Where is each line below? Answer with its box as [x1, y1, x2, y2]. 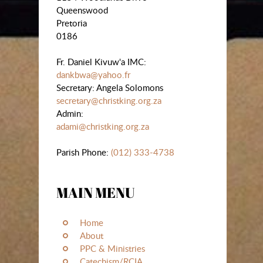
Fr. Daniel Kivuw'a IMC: [56, 55, 146, 68]
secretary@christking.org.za [56, 94, 161, 106]
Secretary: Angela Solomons [56, 81, 163, 93]
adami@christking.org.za [56, 120, 149, 132]
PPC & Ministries [80, 242, 145, 254]
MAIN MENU [56, 183, 134, 202]
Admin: [56, 107, 83, 119]
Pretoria [56, 16, 87, 29]
